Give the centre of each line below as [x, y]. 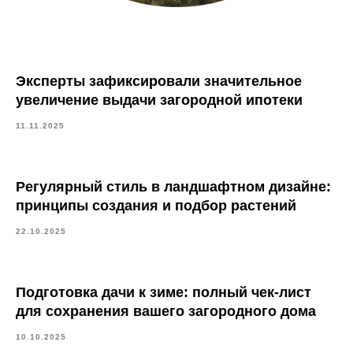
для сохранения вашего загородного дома [166, 311]
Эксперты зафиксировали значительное [159, 81]
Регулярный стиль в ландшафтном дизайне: [173, 187]
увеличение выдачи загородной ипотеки [159, 100]
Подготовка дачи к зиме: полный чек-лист [163, 292]
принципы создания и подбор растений [156, 206]
